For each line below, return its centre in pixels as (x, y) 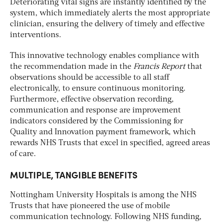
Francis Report (159, 67)
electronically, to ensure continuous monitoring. (98, 88)
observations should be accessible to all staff (90, 78)
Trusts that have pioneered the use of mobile (90, 206)
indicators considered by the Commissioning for (97, 121)
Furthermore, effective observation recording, (92, 99)
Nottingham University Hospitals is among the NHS (103, 195)
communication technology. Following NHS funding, (106, 217)
